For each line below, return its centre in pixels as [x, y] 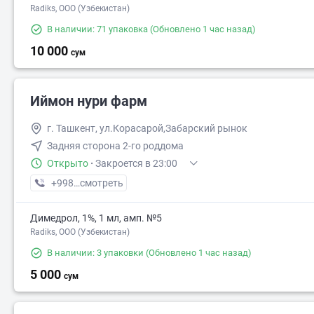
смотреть [102, 183]
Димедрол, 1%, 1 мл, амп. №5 [96, 218]
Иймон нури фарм [89, 101]
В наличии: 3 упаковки [95, 253]
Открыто [68, 163]
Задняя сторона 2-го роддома [115, 146]
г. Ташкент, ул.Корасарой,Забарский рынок [147, 128]
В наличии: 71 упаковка [97, 29]
